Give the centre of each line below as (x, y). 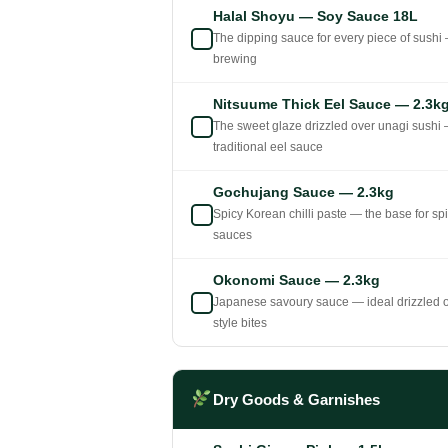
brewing (235, 59)
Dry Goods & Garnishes (296, 399)
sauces (232, 235)
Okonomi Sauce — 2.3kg (296, 280)
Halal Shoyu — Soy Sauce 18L (315, 16)
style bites (240, 323)
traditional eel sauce (268, 147)
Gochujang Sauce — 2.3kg (303, 192)
